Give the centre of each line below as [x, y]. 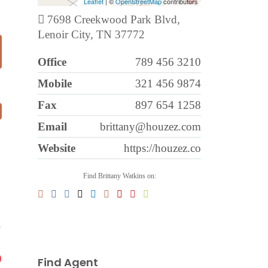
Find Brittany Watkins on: [119, 176]
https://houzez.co [162, 148]
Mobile [55, 83]
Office [52, 62]
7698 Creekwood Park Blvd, [112, 19]
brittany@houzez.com [150, 126]
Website [57, 148]
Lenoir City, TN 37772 [91, 34]
